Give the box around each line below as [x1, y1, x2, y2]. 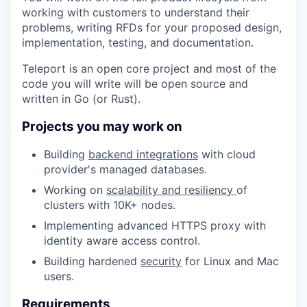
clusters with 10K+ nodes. [44, 198, 175, 212]
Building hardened [44, 254, 140, 269]
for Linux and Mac [182, 254, 279, 269]
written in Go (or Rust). [22, 92, 140, 106]
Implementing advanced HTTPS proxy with [44, 219, 266, 233]
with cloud [198, 147, 256, 162]
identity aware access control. [44, 234, 200, 248]
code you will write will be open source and [22, 77, 248, 90]
